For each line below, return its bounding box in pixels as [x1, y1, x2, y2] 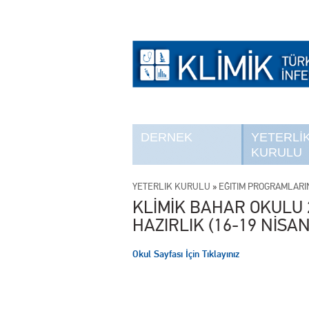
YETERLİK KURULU [132, 180, 210, 192]
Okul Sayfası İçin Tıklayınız [132, 248, 239, 260]
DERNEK [141, 130, 192, 144]
